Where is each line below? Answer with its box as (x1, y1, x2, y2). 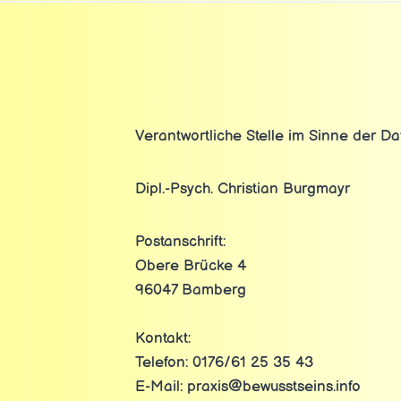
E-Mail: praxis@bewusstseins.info (134, 378, 361, 396)
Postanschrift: (134, 233, 226, 251)
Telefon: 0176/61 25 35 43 (134, 354, 313, 371)
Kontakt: (134, 329, 191, 347)
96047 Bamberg (134, 281, 246, 299)
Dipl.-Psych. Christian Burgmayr (134, 180, 350, 198)
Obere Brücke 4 (134, 257, 246, 275)
